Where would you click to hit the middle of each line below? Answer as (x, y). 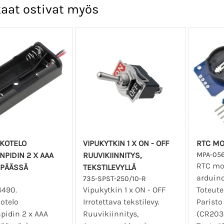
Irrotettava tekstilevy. (122, 202)
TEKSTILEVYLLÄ (110, 167)
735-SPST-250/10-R (115, 179)
